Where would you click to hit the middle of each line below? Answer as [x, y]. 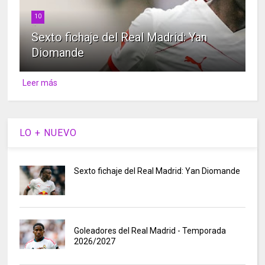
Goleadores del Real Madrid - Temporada [150, 231]
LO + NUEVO [49, 133]
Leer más [40, 83]
